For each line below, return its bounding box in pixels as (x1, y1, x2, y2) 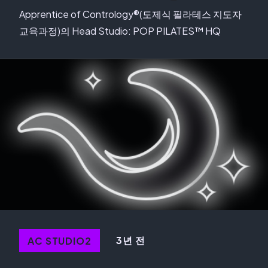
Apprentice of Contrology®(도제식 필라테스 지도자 (19, 8, 242, 20)
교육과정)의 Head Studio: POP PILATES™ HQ (19, 25, 221, 37)
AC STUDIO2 (28, 234, 92, 247)
